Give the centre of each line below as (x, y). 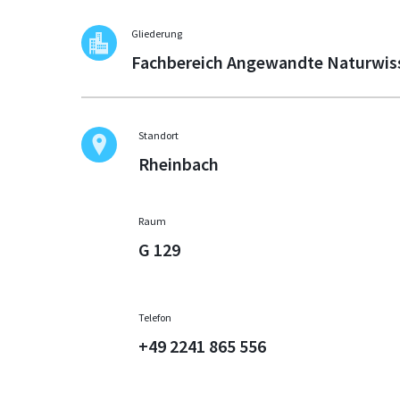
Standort (159, 136)
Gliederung (157, 34)
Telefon (155, 318)
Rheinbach (179, 164)
